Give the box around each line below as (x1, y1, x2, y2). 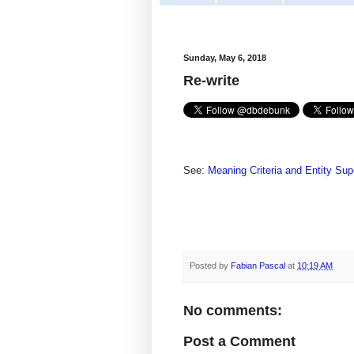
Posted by (190, 261, 231, 271)
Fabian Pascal (231, 261, 288, 271)
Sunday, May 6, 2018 (183, 52, 266, 62)
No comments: (183, 303, 282, 319)
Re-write (183, 73, 239, 89)
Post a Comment (183, 333, 296, 350)
